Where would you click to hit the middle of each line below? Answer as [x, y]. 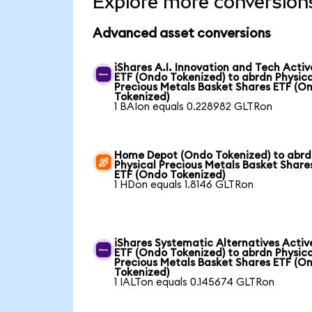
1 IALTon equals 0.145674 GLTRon [195, 282]
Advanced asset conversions [181, 33]
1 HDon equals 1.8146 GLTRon [184, 185]
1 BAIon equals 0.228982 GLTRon [194, 107]
